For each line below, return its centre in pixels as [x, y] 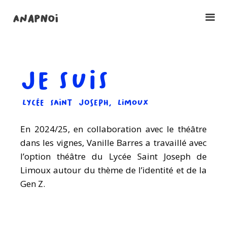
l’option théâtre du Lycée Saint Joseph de [113, 157]
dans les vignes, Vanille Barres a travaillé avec [113, 143]
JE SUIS [65, 80]
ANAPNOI [35, 19]
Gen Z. [33, 184]
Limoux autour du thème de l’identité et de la [113, 170]
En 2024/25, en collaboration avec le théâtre [113, 129]
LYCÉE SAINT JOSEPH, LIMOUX [85, 102]
